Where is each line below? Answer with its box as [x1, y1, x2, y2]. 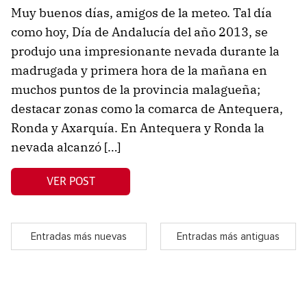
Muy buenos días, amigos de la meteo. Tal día [11, 5, 272, 21]
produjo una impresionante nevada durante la [11, 43, 280, 59]
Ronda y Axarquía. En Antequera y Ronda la [11, 120, 265, 136]
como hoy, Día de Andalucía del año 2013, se [11, 24, 268, 40]
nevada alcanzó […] [11, 139, 121, 155]
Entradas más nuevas [31, 231, 127, 242]
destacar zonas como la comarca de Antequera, [11, 101, 283, 116]
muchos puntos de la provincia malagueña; [11, 82, 260, 97]
